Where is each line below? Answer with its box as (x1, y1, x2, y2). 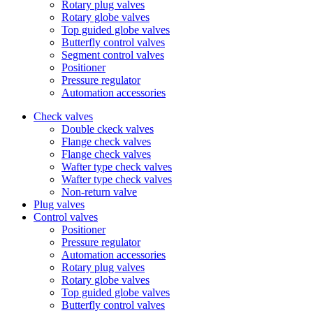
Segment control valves (61, 49, 164, 61)
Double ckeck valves (61, 123, 154, 135)
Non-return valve (61, 186, 137, 198)
